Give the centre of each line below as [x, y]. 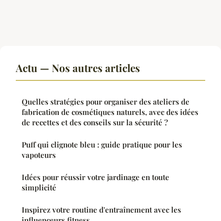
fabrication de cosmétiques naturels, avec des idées [110, 112]
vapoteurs [39, 155]
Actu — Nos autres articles [78, 67]
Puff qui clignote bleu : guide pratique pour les [102, 144]
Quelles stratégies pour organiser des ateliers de [106, 101]
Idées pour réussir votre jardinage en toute [95, 177]
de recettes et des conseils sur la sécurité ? [95, 122]
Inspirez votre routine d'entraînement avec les [101, 209]
